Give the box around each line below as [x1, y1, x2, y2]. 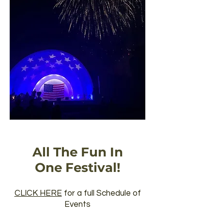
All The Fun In [32, 144, 123, 160]
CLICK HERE [14, 189, 62, 198]
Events [64, 200, 91, 209]
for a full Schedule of [62, 189, 141, 198]
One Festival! [34, 160, 121, 175]
